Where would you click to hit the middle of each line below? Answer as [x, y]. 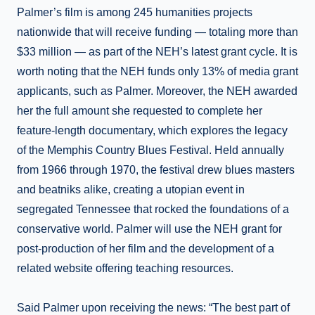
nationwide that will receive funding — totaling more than [157, 32]
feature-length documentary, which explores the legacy [152, 131]
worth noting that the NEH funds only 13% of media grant [157, 72]
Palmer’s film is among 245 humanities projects [135, 13]
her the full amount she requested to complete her [140, 111]
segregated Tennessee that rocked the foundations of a [153, 210]
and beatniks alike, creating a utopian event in [131, 190]
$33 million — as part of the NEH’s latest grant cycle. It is [157, 52]
